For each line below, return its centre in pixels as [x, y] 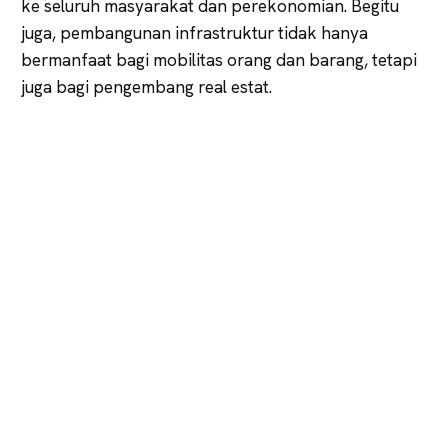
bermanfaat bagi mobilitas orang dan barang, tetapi [219, 59]
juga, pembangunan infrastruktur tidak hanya [194, 32]
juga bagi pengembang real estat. [146, 86]
